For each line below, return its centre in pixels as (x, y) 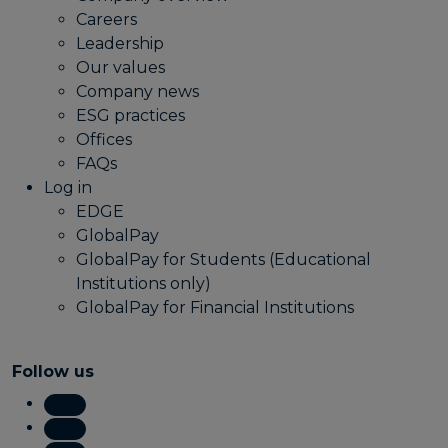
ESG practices (130, 115)
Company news (137, 91)
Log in (68, 187)
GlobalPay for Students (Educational (223, 259)
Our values (120, 67)
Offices (104, 139)
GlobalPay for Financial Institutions (215, 307)
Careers (106, 19)
